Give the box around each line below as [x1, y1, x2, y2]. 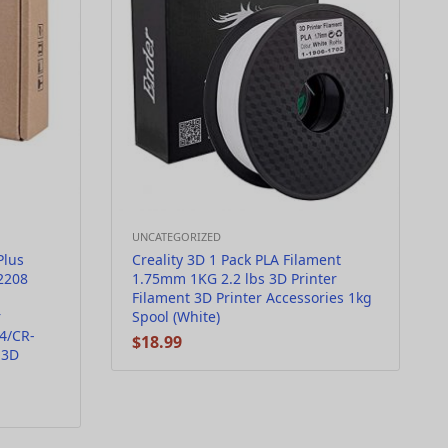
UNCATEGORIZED [132, 229, 221, 244]
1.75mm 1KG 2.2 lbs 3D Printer [132, 269, 337, 288]
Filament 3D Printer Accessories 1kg [132, 288, 372, 307]
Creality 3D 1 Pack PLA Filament [132, 250, 341, 269]
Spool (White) [132, 307, 220, 326]
